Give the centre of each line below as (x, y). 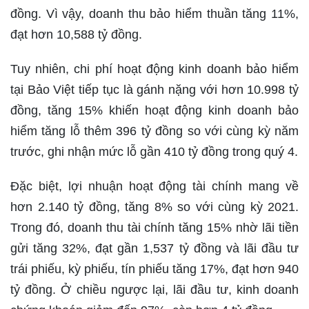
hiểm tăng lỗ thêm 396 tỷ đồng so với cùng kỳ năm (154, 131)
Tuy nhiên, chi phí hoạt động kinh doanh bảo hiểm (154, 69)
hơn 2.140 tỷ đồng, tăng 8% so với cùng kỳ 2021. (154, 207)
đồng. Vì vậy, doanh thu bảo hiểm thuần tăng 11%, (154, 14)
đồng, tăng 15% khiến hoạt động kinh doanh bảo (154, 111)
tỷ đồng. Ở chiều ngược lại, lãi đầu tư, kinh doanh (154, 290)
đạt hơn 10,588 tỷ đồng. (76, 35)
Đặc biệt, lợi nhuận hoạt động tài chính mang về (154, 187)
